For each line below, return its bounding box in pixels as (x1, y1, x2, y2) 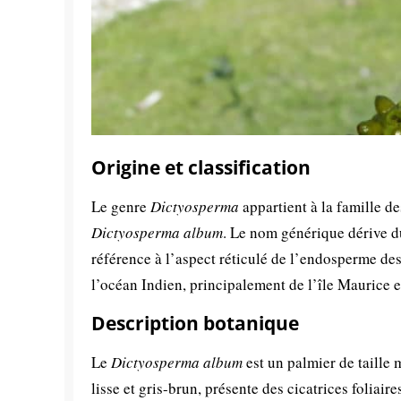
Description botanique (91, 311, 299, 337)
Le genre (91, 196, 150, 218)
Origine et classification (91, 155, 311, 181)
